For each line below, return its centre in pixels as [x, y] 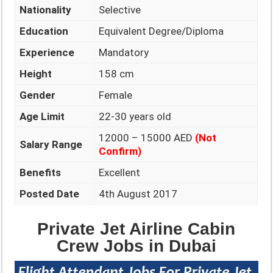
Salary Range [51, 145]
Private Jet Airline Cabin [136, 229]
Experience [47, 53]
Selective [120, 10]
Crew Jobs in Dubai [136, 246]
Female [116, 95]
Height [36, 74]
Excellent [120, 173]
